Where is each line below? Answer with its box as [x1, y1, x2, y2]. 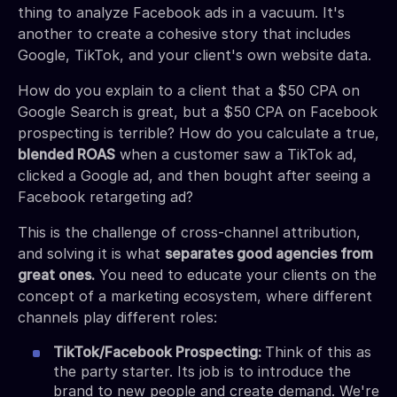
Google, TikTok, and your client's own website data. [18, 45, 371, 64]
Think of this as [265, 342, 371, 361]
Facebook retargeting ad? [18, 187, 193, 206]
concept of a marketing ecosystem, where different [18, 286, 372, 305]
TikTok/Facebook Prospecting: [53, 342, 265, 361]
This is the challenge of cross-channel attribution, [18, 222, 361, 241]
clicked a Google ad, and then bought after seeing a [18, 166, 370, 184]
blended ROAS [18, 144, 115, 163]
